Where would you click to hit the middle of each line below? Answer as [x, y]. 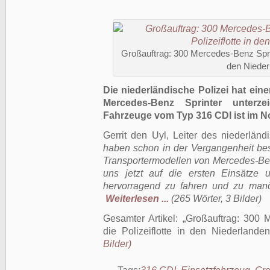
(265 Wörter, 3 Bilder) [216, 199]
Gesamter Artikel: [143, 218]
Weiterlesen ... [137, 199]
